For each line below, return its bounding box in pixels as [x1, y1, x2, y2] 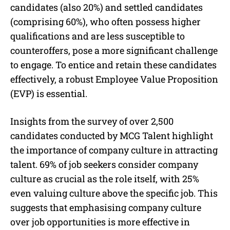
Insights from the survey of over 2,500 [10, 114, 174, 127]
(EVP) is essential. [10, 87, 87, 100]
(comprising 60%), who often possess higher [10, 15, 201, 28]
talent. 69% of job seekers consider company [10, 158, 198, 170]
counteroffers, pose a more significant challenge [10, 44, 218, 56]
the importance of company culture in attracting [10, 143, 218, 156]
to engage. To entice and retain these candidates [10, 58, 217, 71]
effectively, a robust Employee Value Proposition [10, 72, 218, 85]
